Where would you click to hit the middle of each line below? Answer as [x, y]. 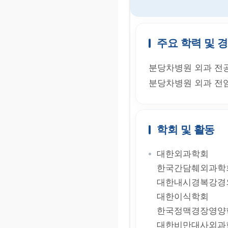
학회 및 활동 [186, 130]
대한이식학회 [183, 197]
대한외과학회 [183, 154]
